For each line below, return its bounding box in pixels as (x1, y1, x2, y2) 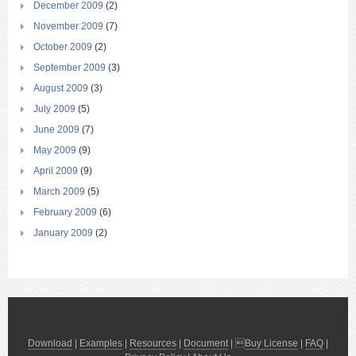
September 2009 (33, 62, 106, 74)
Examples (79, 338, 122, 350)
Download (28, 338, 72, 350)
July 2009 (33, 103, 75, 115)
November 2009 (33, 21, 103, 33)
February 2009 (33, 207, 97, 219)
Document (184, 338, 228, 350)
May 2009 (33, 145, 76, 157)
